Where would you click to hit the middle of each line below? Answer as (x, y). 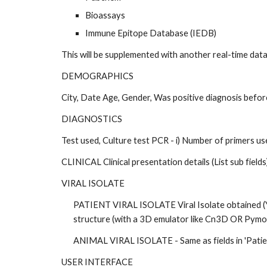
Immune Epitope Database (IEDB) (151, 33)
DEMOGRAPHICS (98, 76)
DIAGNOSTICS (92, 119)
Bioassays (106, 15)
